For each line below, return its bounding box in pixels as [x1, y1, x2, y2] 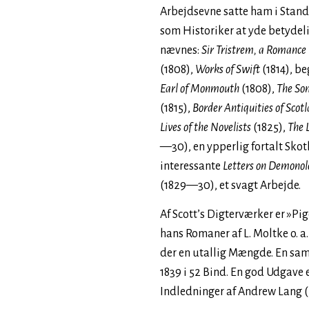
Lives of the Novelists [160, 121, 251, 134]
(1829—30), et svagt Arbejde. [160, 179, 301, 192]
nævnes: [160, 44, 201, 57]
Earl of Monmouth [160, 83, 239, 95]
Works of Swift [195, 63, 260, 76]
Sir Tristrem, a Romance [201, 44, 306, 57]
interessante [160, 160, 223, 172]
